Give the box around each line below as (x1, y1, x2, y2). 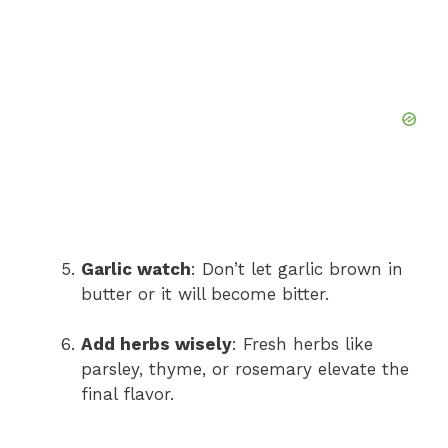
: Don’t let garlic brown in (191, 258, 403, 279)
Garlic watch (81, 258, 191, 279)
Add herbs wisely (81, 334, 232, 355)
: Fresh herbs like (232, 334, 373, 355)
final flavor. (81, 384, 174, 405)
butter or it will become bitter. (81, 283, 329, 304)
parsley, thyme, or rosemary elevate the (81, 359, 409, 380)
